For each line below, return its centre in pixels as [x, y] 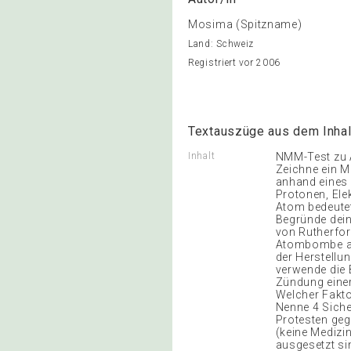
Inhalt [202, 156]
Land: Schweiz [221, 44]
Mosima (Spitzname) [245, 24]
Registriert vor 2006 [234, 63]
